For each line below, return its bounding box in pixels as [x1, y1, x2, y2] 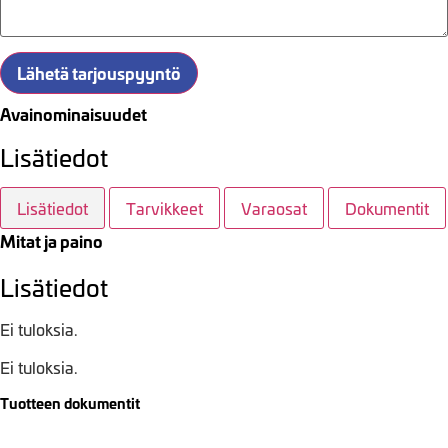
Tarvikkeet [126, 196, 203, 219]
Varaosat [241, 196, 307, 219]
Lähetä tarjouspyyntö [17, 60, 181, 84]
